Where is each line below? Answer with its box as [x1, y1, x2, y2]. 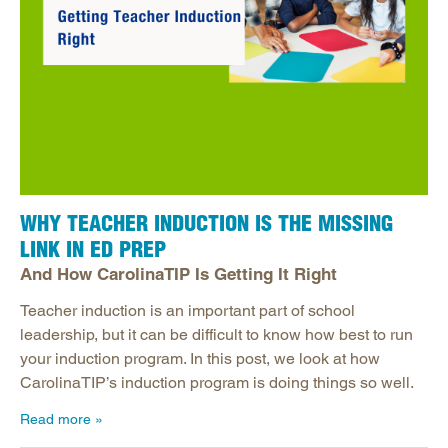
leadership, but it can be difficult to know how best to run [20, 325, 413, 345]
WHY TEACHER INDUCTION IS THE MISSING [20, 210, 393, 237]
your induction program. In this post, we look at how [20, 349, 380, 369]
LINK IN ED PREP [20, 236, 166, 263]
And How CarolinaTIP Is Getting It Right [20, 264, 337, 285]
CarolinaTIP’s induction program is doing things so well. [20, 373, 414, 393]
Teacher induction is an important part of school [20, 301, 355, 321]
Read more [20, 411, 91, 428]
